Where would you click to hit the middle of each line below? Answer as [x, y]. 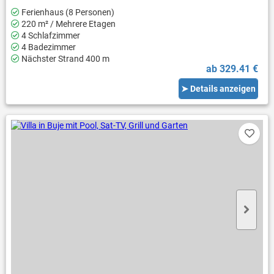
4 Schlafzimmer [50, 36]
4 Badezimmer [47, 47]
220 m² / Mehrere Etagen [67, 24]
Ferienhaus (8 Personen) [67, 13]
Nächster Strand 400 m [64, 59]
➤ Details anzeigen [219, 88]
